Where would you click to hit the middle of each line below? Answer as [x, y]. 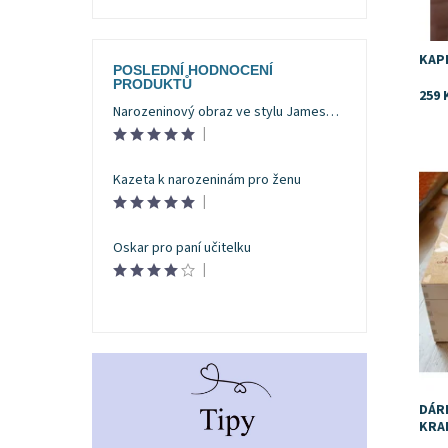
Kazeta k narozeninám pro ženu [206, 180]
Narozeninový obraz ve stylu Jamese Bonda [332, 112]
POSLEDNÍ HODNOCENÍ [192, 70]
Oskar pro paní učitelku [181, 247]
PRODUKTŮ [152, 84]
